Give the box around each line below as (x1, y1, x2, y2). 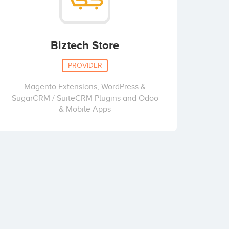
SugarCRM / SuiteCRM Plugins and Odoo (11, 94, 158, 103)
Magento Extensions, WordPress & (24, 82, 146, 91)
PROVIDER (67, 61, 102, 69)
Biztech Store (51, 39, 119, 52)
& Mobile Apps (59, 105, 111, 114)
